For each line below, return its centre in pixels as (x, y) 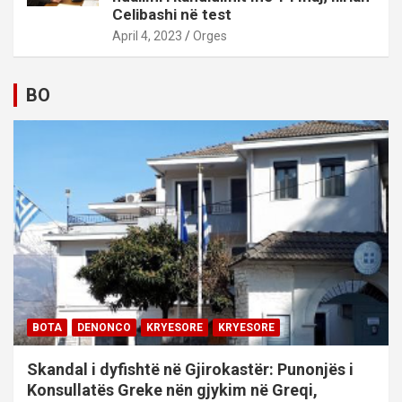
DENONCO (104, 328)
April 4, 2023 (147, 36)
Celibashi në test (172, 15)
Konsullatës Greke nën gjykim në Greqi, (172, 390)
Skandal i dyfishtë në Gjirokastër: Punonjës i (190, 370)
